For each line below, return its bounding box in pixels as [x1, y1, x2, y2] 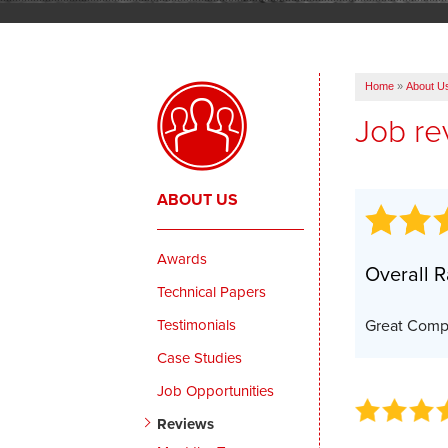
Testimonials [157, 313, 237, 336]
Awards [157, 247, 208, 270]
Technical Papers [157, 280, 267, 303]
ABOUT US [157, 187, 239, 211]
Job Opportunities [157, 379, 275, 402]
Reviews [157, 412, 215, 435]
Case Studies [157, 346, 243, 369]
